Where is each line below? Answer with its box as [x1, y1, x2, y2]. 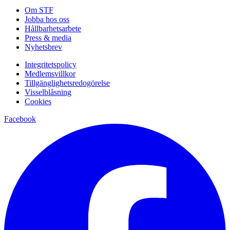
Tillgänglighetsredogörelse [25, 78, 110, 87]
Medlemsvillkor [25, 69, 75, 78]
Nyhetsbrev [25, 42, 62, 51]
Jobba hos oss [25, 14, 69, 24]
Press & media [25, 33, 71, 42]
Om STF [25, 5, 53, 14]
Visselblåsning [25, 87, 71, 97]
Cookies [25, 97, 51, 106]
